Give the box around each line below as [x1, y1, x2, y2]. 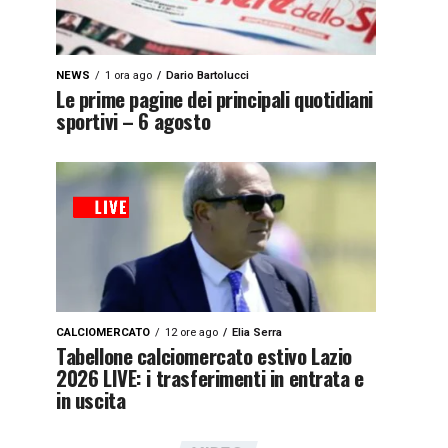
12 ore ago [165, 326, 218, 339]
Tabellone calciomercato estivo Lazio [56, 340, 353, 371]
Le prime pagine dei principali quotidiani [56, 83, 373, 114]
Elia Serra [232, 326, 282, 339]
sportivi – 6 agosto [56, 105, 211, 136]
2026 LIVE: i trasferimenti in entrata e [56, 362, 364, 393]
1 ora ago [105, 69, 152, 82]
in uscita [56, 384, 126, 415]
